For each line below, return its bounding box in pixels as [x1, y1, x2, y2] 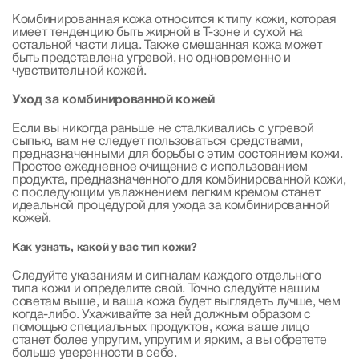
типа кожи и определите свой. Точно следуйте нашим [12, 283, 320, 295]
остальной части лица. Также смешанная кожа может [12, 39, 322, 51]
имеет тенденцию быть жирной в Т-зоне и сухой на [12, 26, 303, 38]
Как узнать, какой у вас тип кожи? [12, 242, 197, 253]
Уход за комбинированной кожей [12, 94, 215, 106]
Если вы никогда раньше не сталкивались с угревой [12, 123, 314, 135]
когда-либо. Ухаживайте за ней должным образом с [12, 309, 311, 321]
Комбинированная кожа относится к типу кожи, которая [12, 14, 337, 26]
